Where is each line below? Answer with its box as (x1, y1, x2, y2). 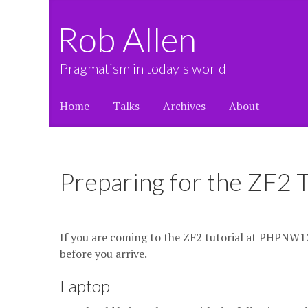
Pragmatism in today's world (60, 60, 226, 76)
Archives (163, 98, 206, 113)
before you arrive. (60, 246, 147, 261)
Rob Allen (78, 19, 197, 60)
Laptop (60, 276, 110, 296)
